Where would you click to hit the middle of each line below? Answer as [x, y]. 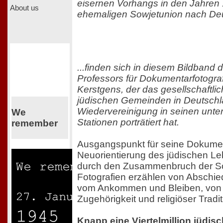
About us [24, 8]
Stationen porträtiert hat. [128, 122]
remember [34, 123]
